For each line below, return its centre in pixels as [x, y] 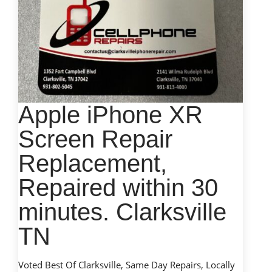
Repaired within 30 [118, 187]
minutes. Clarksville [122, 212]
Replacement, [93, 163]
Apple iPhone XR [110, 114]
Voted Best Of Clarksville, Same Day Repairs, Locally [127, 264]
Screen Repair [95, 139]
